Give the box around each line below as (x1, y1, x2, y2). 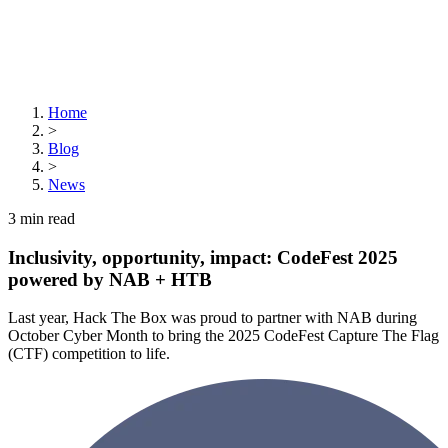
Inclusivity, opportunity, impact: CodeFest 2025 (8, 246, 398, 268)
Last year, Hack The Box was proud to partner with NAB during (8, 309, 417, 327)
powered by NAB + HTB (8, 268, 212, 290)
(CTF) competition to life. (8, 345, 170, 363)
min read (16, 210, 75, 227)
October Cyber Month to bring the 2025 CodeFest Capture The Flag (8, 327, 439, 345)
